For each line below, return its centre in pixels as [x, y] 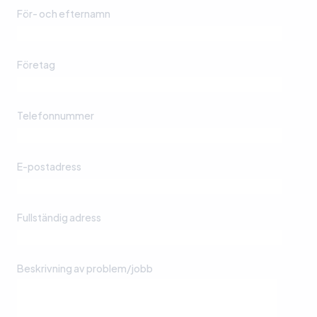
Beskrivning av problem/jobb [85, 269]
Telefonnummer [56, 116]
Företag [36, 65]
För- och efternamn [64, 14]
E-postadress [49, 167]
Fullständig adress [59, 218]
